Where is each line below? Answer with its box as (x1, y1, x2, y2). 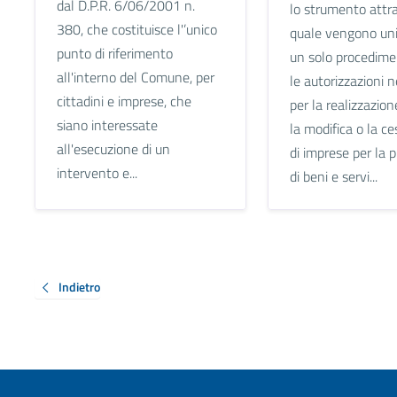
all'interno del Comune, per (56, 66, 214, 88)
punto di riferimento (56, 42, 173, 64)
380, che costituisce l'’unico (56, 18, 217, 40)
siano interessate (56, 113, 158, 136)
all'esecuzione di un (56, 137, 170, 160)
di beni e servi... (289, 165, 378, 187)
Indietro (58, 276, 100, 296)
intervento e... (56, 161, 137, 183)
